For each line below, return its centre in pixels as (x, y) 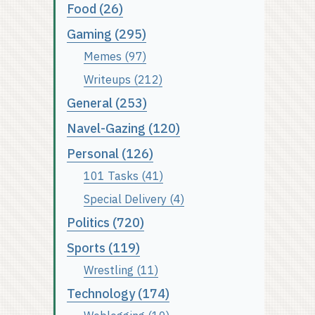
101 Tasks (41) (123, 176)
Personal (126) (110, 154)
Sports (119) (103, 248)
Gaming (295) (107, 34)
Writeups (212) (123, 79)
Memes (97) (115, 56)
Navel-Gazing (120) (123, 129)
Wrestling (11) (121, 270)
